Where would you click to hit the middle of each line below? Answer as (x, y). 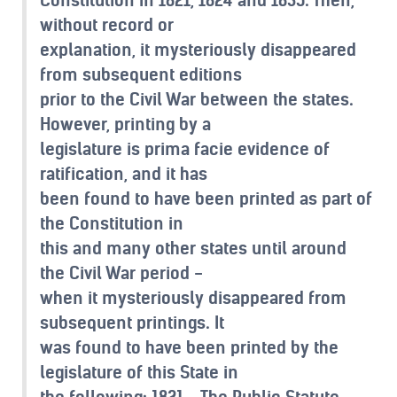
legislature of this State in (139, 372)
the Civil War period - (121, 272)
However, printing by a (125, 124)
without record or (107, 24)
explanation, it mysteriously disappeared (198, 49)
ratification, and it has (124, 173)
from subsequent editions (141, 74)
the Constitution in (112, 223)
